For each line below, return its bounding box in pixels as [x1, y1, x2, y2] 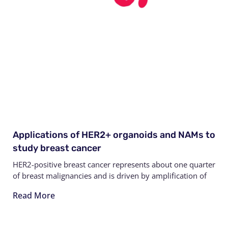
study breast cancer [13, 142, 101, 154]
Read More [13, 189, 55, 201]
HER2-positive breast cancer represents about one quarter [13, 159, 215, 169]
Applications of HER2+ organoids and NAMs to [13, 129, 215, 140]
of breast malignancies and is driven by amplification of [13, 170, 207, 181]
